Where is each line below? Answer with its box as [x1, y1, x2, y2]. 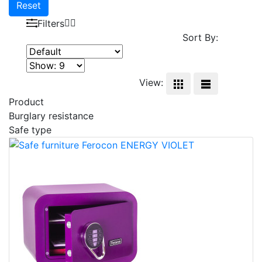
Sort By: [182, 31, 218, 43]
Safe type [9, 123, 51, 136]
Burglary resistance [9, 109, 94, 122]
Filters [37, 17, 64, 29]
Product [9, 95, 44, 108]
